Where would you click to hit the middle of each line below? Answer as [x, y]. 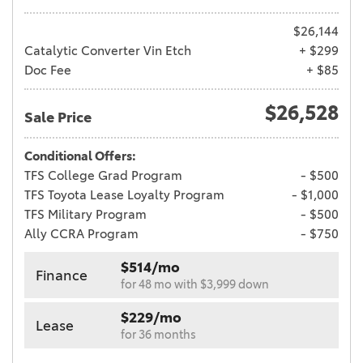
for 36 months [158, 335]
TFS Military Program [85, 215]
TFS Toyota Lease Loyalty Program [124, 195]
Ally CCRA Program [81, 234]
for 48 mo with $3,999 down [195, 285]
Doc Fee [48, 70]
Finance [62, 275]
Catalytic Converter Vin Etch [108, 51]
